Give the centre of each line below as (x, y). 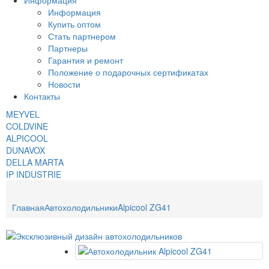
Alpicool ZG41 (144, 207)
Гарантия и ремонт (86, 60)
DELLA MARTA (35, 162)
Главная (28, 207)
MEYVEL (23, 114)
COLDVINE (27, 126)
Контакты (42, 96)
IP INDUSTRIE (34, 174)
